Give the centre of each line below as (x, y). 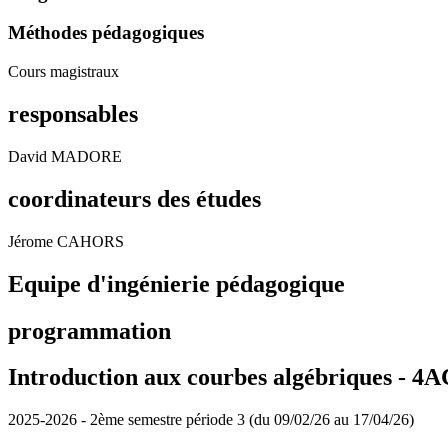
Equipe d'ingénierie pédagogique (176, 283)
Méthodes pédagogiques (106, 33)
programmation (89, 330)
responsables (73, 114)
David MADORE (65, 156)
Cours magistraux (63, 72)
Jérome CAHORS (66, 241)
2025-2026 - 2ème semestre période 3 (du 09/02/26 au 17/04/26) (211, 420)
